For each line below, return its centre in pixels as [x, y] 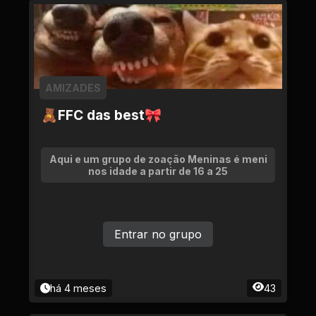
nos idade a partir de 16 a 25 [158, 171]
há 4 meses [78, 288]
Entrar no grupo [158, 234]
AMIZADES [73, 88]
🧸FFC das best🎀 [101, 115]
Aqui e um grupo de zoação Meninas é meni [158, 159]
